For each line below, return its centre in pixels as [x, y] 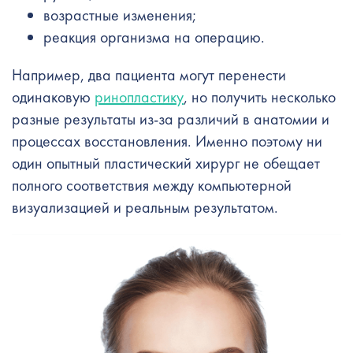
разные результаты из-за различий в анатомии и [171, 119]
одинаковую [53, 97]
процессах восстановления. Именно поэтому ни [167, 141]
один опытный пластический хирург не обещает [166, 163]
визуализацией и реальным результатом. [145, 207]
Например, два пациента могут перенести [149, 75]
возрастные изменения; [120, 15]
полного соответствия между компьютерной [152, 185]
